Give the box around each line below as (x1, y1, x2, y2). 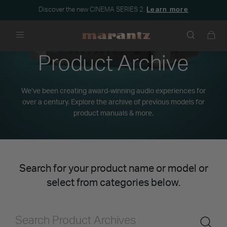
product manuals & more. (73, 110, 154, 117)
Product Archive (38, 53, 189, 74)
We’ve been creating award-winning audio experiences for (21, 88, 206, 95)
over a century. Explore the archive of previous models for (22, 99, 205, 106)
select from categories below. (47, 178, 180, 188)
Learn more (146, 7, 188, 13)
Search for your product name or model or (19, 164, 208, 174)
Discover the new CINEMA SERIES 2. (39, 7, 146, 13)
